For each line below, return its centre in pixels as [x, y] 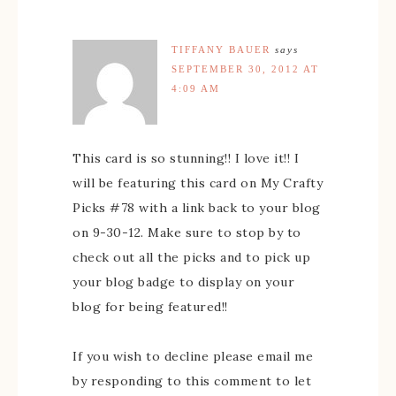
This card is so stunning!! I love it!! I [186, 158]
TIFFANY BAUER [221, 49]
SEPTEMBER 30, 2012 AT [245, 69]
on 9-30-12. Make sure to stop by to [187, 232]
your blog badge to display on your [183, 282]
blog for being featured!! [150, 306]
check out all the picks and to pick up [191, 257]
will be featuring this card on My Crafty [198, 183]
